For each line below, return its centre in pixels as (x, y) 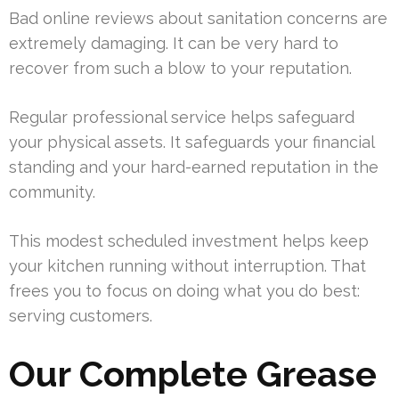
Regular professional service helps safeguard (182, 118)
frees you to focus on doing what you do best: (184, 291)
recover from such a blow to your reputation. (180, 69)
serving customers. (81, 316)
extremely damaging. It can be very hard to (174, 44)
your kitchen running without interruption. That (187, 266)
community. (52, 192)
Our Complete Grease (193, 374)
